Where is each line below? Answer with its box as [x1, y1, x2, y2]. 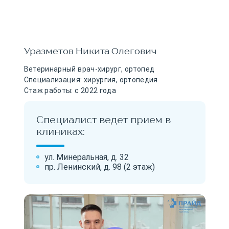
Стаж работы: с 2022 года [24, 86, 117, 95]
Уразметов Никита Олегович [24, 45, 157, 56]
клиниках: [36, 125, 85, 137]
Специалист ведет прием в [36, 113, 171, 125]
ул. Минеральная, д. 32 [44, 152, 129, 162]
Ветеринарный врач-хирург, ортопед [24, 64, 155, 73]
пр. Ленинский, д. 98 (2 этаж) [44, 162, 155, 172]
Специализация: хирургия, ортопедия [24, 75, 158, 84]
